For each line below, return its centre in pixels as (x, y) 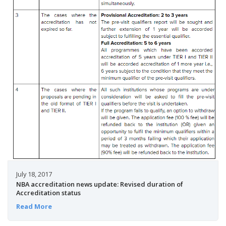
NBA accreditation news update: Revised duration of (99, 184)
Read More (34, 206)
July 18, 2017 (34, 174)
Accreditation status (48, 193)
